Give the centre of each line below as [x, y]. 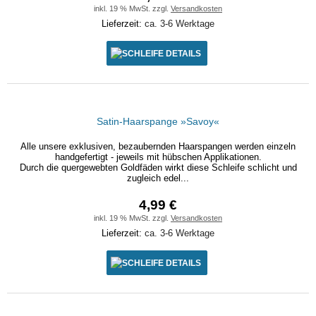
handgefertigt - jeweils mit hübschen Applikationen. [158, 157]
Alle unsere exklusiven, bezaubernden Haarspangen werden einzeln [158, 146]
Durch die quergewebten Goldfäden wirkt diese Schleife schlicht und [158, 168]
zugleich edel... [158, 178]
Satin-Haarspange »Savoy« [158, 121]
